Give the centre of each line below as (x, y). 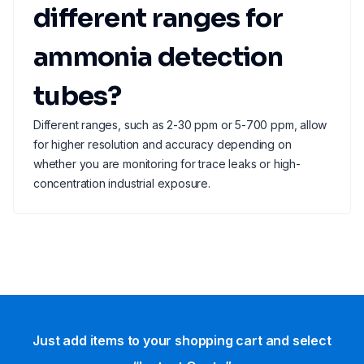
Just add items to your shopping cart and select (182, 340)
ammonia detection (158, 57)
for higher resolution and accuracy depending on (162, 144)
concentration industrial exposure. (122, 183)
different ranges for (158, 18)
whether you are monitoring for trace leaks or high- (167, 164)
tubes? (78, 96)
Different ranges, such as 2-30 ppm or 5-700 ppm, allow (180, 125)
